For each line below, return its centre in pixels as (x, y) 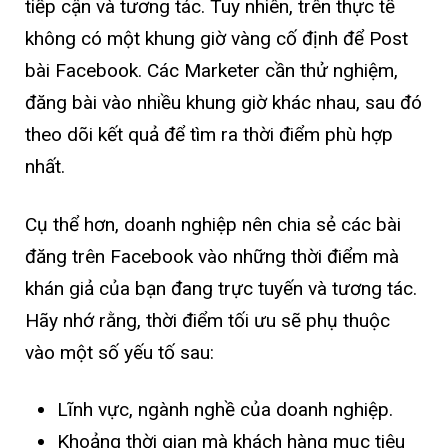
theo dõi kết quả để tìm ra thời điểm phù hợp (209, 135)
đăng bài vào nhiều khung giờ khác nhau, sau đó (223, 103)
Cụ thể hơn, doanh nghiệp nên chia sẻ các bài (213, 224)
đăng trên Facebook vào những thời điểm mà (212, 256)
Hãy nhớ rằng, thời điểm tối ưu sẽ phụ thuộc (207, 320)
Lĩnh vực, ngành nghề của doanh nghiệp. (224, 409)
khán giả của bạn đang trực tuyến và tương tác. (221, 288)
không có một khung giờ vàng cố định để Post (216, 39)
